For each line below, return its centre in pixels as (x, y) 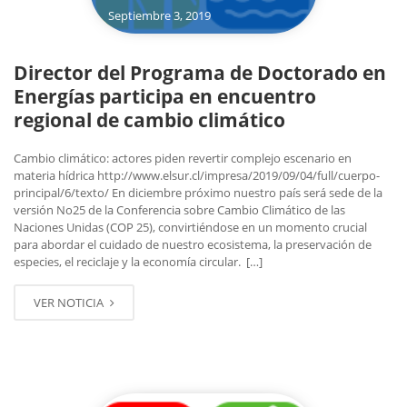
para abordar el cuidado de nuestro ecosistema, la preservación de (193, 245)
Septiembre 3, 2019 (159, 16)
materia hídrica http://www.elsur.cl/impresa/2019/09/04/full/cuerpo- (197, 176)
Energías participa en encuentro (165, 97)
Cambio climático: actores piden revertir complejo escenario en (183, 159)
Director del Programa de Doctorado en (200, 73)
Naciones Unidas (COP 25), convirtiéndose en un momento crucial (190, 228)
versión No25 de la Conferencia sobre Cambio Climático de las (179, 210)
